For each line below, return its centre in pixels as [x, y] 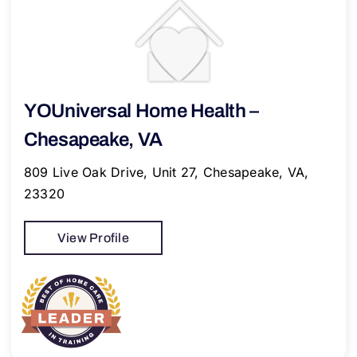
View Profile [93, 237]
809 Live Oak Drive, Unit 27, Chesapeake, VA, [166, 172]
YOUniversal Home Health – [141, 110]
